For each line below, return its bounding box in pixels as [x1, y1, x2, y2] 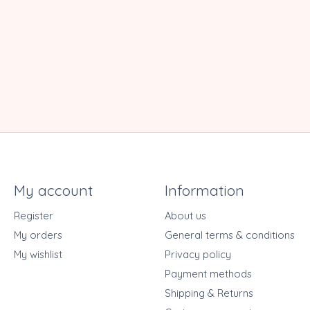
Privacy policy [164, 247, 231, 261]
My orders [13, 228, 62, 241]
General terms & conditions [164, 228, 295, 241]
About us [164, 208, 206, 222]
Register [13, 208, 53, 222]
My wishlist [13, 247, 62, 261]
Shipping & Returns [164, 286, 253, 300]
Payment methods [164, 267, 252, 281]
